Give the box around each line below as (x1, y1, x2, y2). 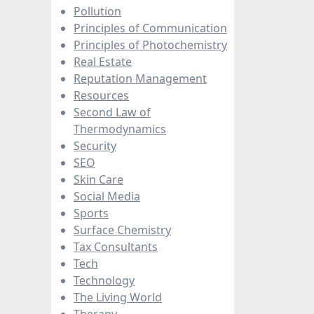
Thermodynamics (74, 121, 166, 137)
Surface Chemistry (74, 221, 171, 238)
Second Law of (74, 104, 151, 120)
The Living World (74, 289, 162, 305)
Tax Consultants (74, 238, 158, 254)
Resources (74, 87, 129, 103)
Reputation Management (74, 70, 207, 86)
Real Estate (74, 53, 132, 69)
